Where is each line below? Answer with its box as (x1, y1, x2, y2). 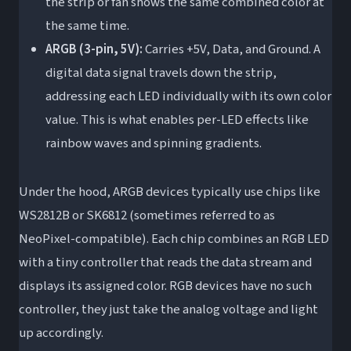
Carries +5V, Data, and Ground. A (142, 40, 320, 60)
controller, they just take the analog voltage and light (19, 300, 318, 320)
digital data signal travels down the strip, (45, 63, 277, 83)
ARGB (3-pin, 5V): (45, 40, 143, 60)
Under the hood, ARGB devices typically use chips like (19, 183, 320, 202)
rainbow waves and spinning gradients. (45, 134, 262, 154)
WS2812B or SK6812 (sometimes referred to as (19, 206, 275, 226)
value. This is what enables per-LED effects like (45, 110, 309, 130)
